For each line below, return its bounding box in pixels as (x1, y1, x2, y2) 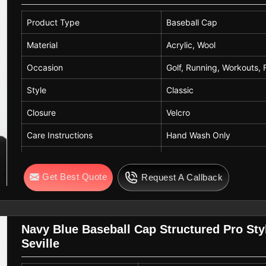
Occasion (27, 62, 64, 72)
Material (27, 39, 58, 50)
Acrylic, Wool (166, 39, 216, 50)
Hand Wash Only (166, 129, 231, 140)
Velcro (166, 107, 191, 118)
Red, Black (166, 152, 208, 163)
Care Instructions (27, 129, 93, 140)
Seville (21, 236, 60, 250)
